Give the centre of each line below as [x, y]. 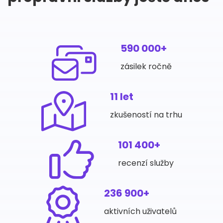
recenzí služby [146, 163]
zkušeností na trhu [146, 115]
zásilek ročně [146, 66]
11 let [121, 97]
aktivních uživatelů [140, 211]
